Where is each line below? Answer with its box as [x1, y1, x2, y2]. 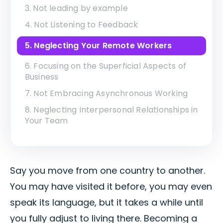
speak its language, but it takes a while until [10, 196, 203, 209]
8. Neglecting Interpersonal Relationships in [24, 104, 198, 116]
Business [24, 71, 59, 83]
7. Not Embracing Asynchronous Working [24, 87, 188, 99]
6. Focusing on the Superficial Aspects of [24, 60, 186, 72]
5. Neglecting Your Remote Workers [24, 39, 172, 51]
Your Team [24, 115, 68, 127]
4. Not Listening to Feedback [24, 19, 138, 31]
